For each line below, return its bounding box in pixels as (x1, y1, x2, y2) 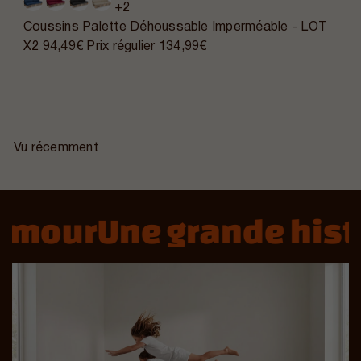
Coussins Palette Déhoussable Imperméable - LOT (23, 22, 328, 34)
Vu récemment (14, 143, 98, 155)
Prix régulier (86, 41, 159, 53)
